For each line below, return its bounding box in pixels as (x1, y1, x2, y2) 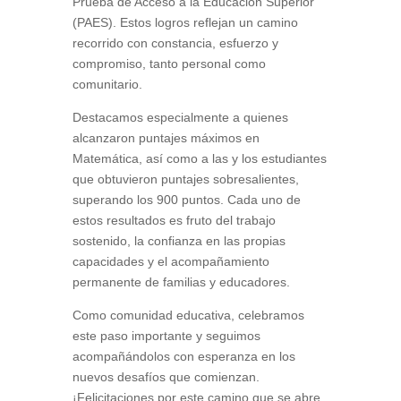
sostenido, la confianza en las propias (72, 233, 286, 248)
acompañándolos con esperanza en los (72, 348, 295, 363)
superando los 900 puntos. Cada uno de (72, 192, 301, 207)
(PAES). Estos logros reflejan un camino (72, 14, 298, 30)
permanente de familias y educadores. (72, 274, 290, 289)
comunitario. (72, 76, 142, 91)
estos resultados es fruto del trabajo (72, 212, 276, 227)
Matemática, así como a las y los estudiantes (72, 150, 327, 166)
